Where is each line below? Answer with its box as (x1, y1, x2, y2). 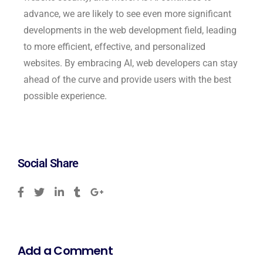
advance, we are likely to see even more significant (23, 8, 231, 19)
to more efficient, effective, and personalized (23, 41, 205, 52)
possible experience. (23, 90, 107, 102)
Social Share (18, 156, 79, 170)
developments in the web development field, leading (23, 24, 237, 36)
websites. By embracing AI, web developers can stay (23, 57, 238, 69)
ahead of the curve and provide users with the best (23, 73, 231, 85)
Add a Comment (18, 242, 113, 259)
